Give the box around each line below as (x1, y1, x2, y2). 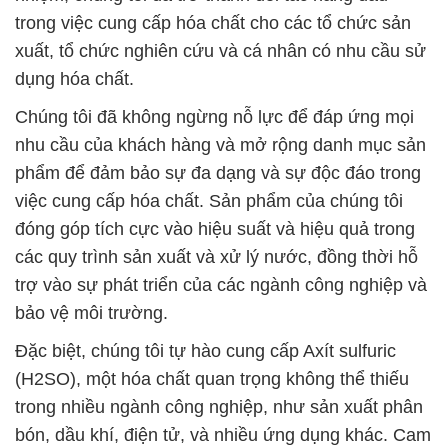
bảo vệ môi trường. (15, 303, 168, 324)
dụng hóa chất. (15, 69, 134, 90)
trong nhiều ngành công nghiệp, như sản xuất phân (15, 397, 423, 418)
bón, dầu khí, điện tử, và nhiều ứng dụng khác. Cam (15, 425, 431, 446)
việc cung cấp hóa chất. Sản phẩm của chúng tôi (15, 191, 403, 212)
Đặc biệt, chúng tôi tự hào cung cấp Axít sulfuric (15, 341, 396, 362)
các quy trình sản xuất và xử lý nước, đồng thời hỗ (15, 247, 418, 268)
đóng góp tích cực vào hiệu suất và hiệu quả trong (15, 219, 415, 240)
